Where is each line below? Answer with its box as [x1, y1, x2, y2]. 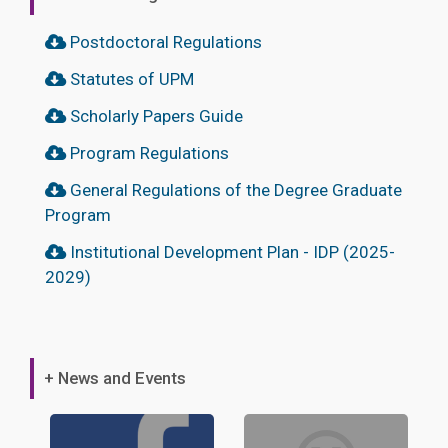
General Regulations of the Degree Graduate [66, 179, 402, 200]
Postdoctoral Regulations [66, 31, 262, 52]
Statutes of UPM [66, 68, 194, 89]
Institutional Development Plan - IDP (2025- [66, 241, 395, 262]
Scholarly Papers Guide [66, 105, 243, 126]
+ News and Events [44, 367, 186, 388]
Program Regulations [66, 142, 229, 163]
